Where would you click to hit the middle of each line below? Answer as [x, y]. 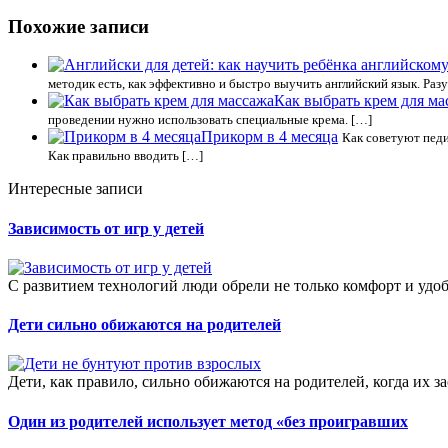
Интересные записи [75, 189]
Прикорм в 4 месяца [269, 137]
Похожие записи [78, 26]
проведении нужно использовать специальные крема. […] [210, 120]
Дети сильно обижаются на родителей [144, 325]
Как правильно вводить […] [125, 156]
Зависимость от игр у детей [106, 228]
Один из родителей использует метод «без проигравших [208, 421]
